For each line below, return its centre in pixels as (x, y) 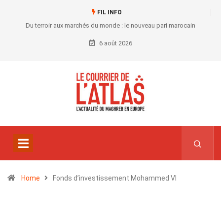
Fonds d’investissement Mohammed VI (115, 178)
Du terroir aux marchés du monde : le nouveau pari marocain (110, 25)
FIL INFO (109, 12)
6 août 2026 (115, 43)
